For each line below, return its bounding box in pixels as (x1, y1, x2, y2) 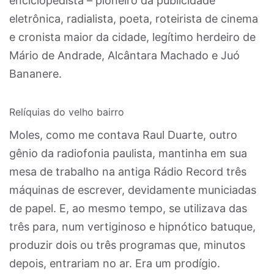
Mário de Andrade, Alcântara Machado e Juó (9, 49, 240, 62)
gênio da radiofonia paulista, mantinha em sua (9, 147, 247, 160)
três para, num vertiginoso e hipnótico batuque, (9, 220, 256, 233)
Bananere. (9, 67, 62, 80)
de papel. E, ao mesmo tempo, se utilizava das (9, 202, 247, 215)
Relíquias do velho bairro (9, 106, 124, 118)
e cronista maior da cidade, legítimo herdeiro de (9, 31, 256, 43)
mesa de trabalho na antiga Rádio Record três (9, 165, 246, 178)
